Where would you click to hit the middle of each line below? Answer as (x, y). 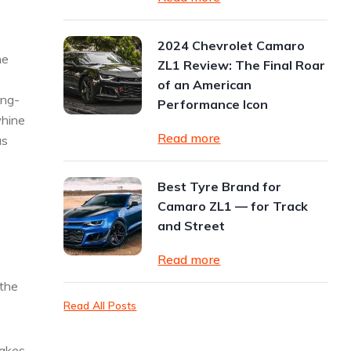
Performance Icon (213, 104)
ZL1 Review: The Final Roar (242, 65)
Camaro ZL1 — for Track (233, 206)
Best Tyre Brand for (220, 186)
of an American (205, 85)
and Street (192, 226)
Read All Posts (100, 306)
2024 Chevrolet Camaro (232, 45)
